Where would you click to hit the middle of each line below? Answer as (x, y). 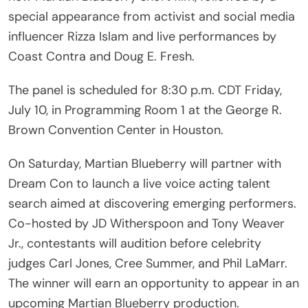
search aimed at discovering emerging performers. (152, 203)
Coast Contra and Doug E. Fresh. (101, 56)
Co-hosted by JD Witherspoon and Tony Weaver (146, 223)
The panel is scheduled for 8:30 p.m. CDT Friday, (145, 90)
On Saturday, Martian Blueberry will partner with (145, 163)
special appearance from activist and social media (152, 16)
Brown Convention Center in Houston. (116, 130)
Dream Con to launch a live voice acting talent (139, 183)
